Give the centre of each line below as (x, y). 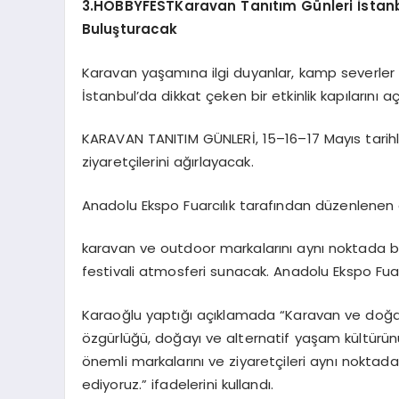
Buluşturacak (130, 29)
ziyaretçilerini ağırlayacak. (167, 162)
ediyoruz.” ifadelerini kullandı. (178, 384)
